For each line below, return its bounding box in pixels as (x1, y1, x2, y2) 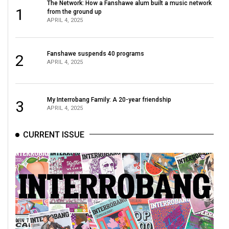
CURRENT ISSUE (23, 130, 84, 140)
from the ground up (47, 8, 102, 15)
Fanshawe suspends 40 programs (47, 50, 145, 57)
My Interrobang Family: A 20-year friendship (47, 96, 172, 103)
